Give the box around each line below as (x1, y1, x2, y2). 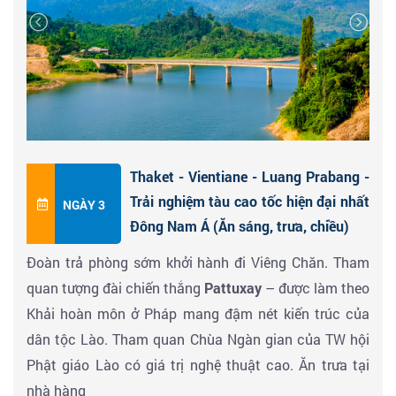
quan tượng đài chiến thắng (27, 278, 204, 298)
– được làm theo (262, 278, 369, 298)
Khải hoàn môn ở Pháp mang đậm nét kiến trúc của (27, 304, 369, 324)
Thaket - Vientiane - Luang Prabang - (130, 167, 369, 187)
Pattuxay (204, 278, 262, 298)
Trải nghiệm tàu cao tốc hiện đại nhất (130, 192, 369, 211)
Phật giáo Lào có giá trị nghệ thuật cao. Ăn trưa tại (27, 355, 369, 375)
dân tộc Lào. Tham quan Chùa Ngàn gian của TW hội (27, 330, 369, 349)
